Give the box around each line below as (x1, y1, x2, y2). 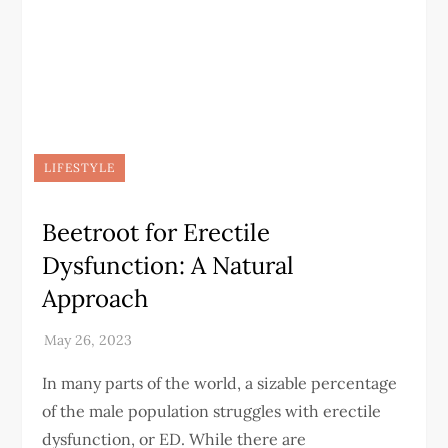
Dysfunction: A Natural (42, 250, 295, 281)
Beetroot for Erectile (42, 217, 271, 248)
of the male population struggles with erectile (42, 401, 382, 421)
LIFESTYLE (44, 160, 116, 175)
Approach (42, 283, 149, 314)
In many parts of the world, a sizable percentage (42, 373, 398, 393)
